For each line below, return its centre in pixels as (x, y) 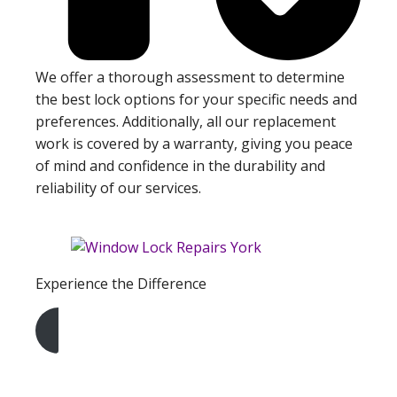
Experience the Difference (121, 284)
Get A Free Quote (101, 356)
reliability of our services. (118, 188)
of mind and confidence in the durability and (180, 166)
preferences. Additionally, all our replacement (186, 122)
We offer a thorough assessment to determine (190, 78)
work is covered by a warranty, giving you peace (194, 144)
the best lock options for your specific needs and (196, 100)
